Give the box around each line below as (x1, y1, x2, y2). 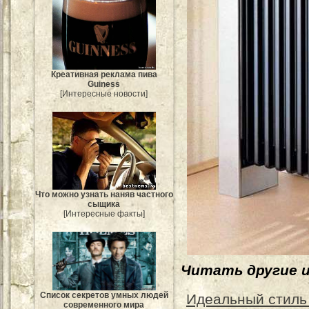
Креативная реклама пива (51, 70, 157, 80)
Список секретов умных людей (40, 290, 168, 300)
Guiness (88, 79, 121, 90)
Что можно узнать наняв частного (35, 189, 173, 199)
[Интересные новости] (60, 89, 148, 99)
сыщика (88, 199, 121, 209)
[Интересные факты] (63, 208, 145, 219)
